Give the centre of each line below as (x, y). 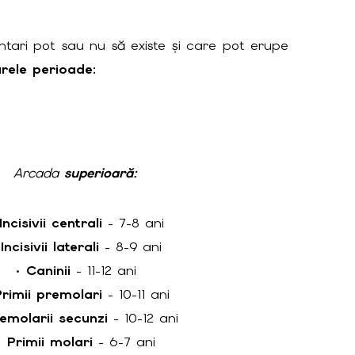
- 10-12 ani (143, 318)
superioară (99, 172)
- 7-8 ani (133, 223)
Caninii (49, 271)
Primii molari (50, 342)
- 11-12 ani (104, 271)
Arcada (39, 172)
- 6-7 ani (124, 342)
